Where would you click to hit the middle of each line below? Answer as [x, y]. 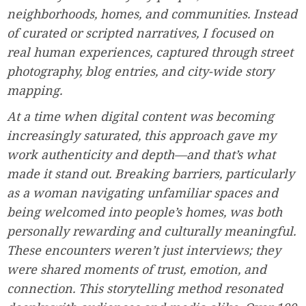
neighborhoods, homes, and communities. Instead [152, 13]
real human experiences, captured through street [150, 52]
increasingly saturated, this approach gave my [141, 135]
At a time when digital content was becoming [140, 116]
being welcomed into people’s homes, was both [144, 211]
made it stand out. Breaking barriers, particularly [151, 173]
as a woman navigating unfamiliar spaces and [142, 192]
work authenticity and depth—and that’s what [141, 154]
